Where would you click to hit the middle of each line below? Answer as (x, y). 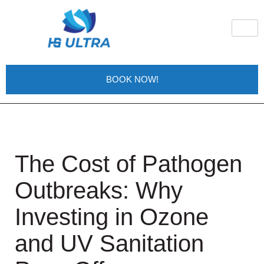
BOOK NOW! (132, 79)
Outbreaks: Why (99, 190)
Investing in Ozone (112, 217)
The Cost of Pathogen (128, 164)
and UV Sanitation (109, 243)
